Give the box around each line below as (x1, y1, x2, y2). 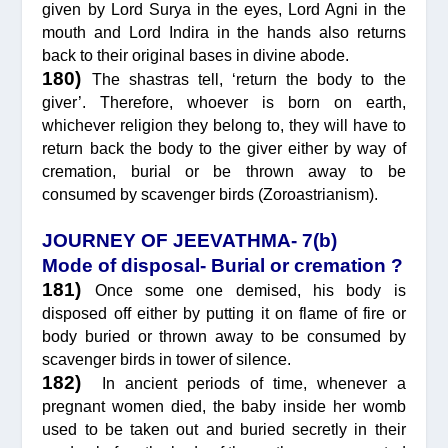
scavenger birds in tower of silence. (42, 350, 292, 368)
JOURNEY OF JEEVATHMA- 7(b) (42, 229, 338, 251)
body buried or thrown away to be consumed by (42, 327, 406, 345)
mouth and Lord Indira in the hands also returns (42, 23, 406, 41)
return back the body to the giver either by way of (42, 139, 406, 157)
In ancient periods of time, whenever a (92, 374, 406, 392)
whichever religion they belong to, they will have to (42, 116, 406, 134)
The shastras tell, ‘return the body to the (91, 70, 406, 88)
